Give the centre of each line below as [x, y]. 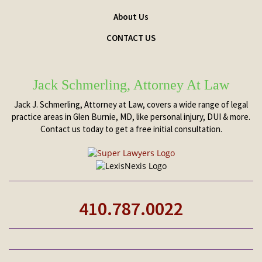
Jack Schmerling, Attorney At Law [131, 85]
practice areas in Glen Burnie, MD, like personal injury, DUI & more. [131, 117]
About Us [131, 16]
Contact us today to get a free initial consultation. [131, 129]
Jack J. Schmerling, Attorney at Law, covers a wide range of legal [131, 104]
